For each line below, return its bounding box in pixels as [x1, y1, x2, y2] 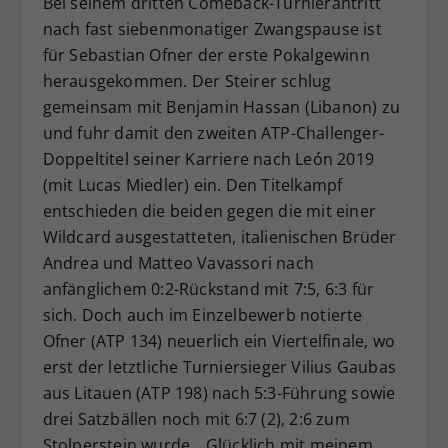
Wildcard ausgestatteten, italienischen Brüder [42, 226, 397, 249]
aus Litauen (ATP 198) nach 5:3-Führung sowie [42, 382, 396, 405]
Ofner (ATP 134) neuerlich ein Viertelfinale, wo [42, 330, 395, 353]
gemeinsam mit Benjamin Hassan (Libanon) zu [42, 96, 400, 119]
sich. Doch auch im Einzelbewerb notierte [42, 304, 363, 327]
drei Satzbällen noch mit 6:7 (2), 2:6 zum [42, 408, 350, 431]
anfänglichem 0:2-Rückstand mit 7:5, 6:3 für [42, 278, 375, 301]
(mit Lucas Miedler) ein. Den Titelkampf [42, 174, 343, 197]
